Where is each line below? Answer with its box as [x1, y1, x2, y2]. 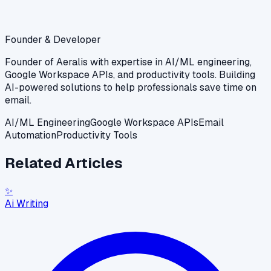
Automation [5, 128, 56, 142]
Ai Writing [5, 197, 48, 210]
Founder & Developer [5, 33, 101, 46]
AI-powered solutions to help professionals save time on [5, 80, 256, 94]
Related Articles [5, 153, 123, 172]
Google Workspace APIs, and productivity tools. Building [5, 68, 255, 81]
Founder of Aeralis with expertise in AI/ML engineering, [5, 55, 252, 68]
